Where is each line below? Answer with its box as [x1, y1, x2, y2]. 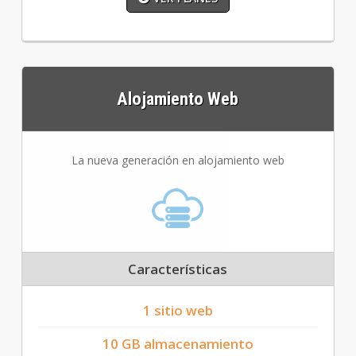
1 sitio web [142, 301, 213, 320]
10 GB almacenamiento [102, 335, 253, 354]
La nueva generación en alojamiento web [71, 153, 284, 168]
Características [128, 260, 228, 279]
